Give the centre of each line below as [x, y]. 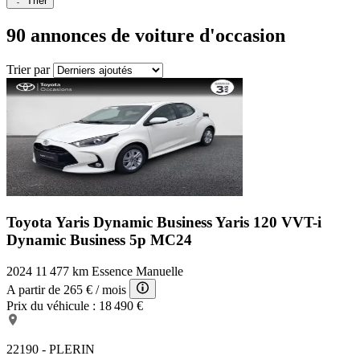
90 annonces [59, 35]
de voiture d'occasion [198, 35]
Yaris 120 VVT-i [268, 223]
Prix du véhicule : [51, 306]
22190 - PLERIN [51, 350]
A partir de [33, 290]
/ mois [111, 290]
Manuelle [160, 272]
